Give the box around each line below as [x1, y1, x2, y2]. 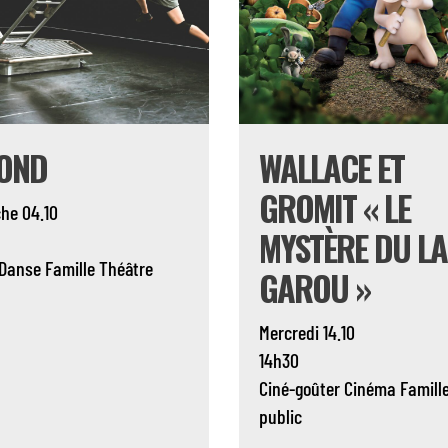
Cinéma [343, 376, 396, 401]
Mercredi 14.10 [258, 320, 355, 345]
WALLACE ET [258, 142, 404, 194]
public [258, 404, 302, 429]
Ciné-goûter [258, 376, 340, 401]
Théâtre [99, 256, 154, 281]
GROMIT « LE [258, 182, 410, 234]
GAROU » [258, 262, 370, 314]
